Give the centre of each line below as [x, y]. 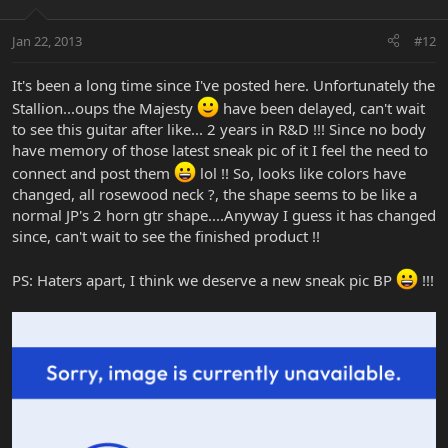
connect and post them [93, 172]
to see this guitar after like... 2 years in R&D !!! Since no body [219, 128]
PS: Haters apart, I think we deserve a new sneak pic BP [204, 279]
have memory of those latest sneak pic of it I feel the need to [220, 149]
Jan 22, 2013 [47, 40]
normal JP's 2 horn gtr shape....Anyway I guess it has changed [224, 214]
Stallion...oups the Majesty [104, 107]
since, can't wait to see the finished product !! [166, 235]
